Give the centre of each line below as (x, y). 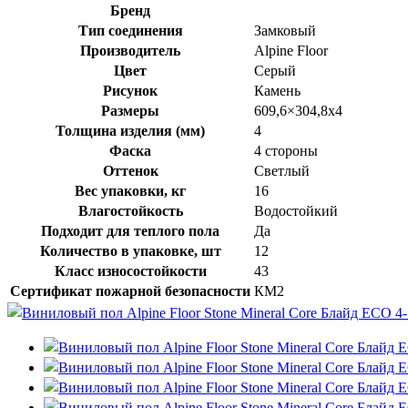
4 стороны (286, 150)
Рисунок (130, 90)
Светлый (282, 170)
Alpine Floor (291, 50)
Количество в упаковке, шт (130, 250)
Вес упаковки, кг (130, 190)
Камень (277, 90)
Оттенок (130, 170)
